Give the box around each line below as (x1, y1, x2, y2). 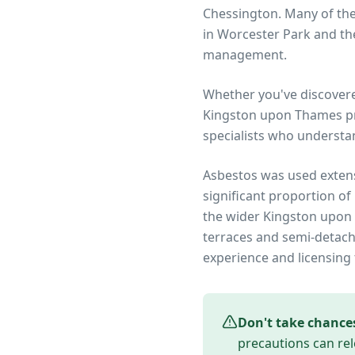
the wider (203, 208, 263, 225)
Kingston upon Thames (203, 106, 342, 124)
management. (203, 46, 287, 63)
